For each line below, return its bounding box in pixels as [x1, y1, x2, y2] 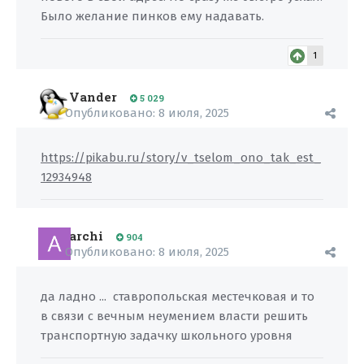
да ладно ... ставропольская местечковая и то [41, 289, 314, 304]
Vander [69, 89, 117, 105]
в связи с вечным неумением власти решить [41, 309, 308, 323]
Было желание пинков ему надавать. [41, 9, 264, 24]
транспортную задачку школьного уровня [41, 328, 292, 343]
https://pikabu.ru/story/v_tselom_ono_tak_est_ [41, 150, 321, 165]
